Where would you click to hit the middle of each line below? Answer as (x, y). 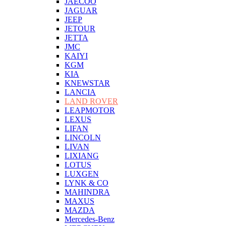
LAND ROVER (91, 101)
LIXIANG (82, 156)
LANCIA (80, 92)
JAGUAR (81, 10)
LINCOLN (83, 137)
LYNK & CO (87, 183)
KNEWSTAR (87, 83)
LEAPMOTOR (90, 110)
